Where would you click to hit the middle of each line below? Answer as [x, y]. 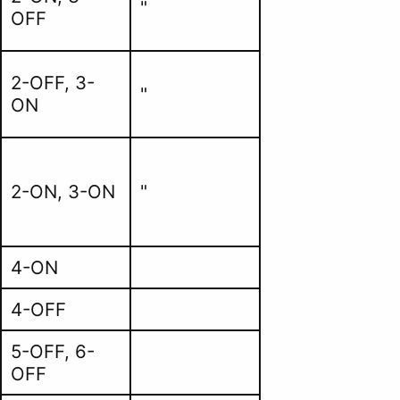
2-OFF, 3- [52, 83]
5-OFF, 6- [52, 352]
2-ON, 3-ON [62, 192]
